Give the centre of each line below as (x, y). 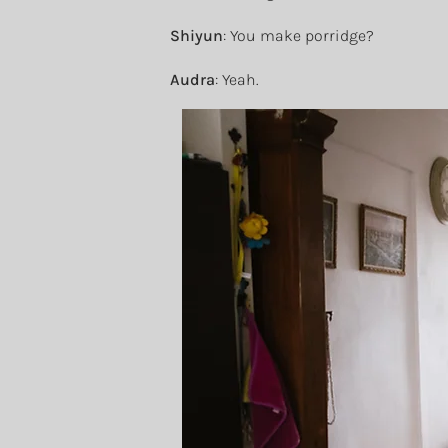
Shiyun (196, 35)
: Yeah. (237, 79)
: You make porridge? (298, 35)
